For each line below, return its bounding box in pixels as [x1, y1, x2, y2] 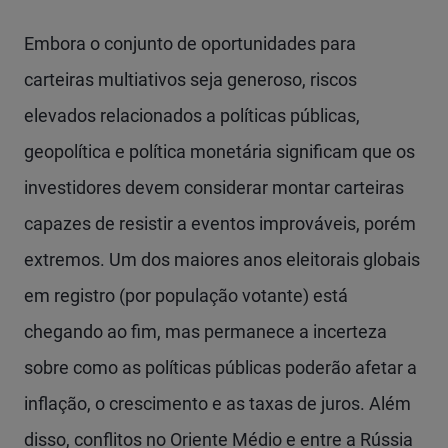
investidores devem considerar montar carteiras [24, 177, 404, 198]
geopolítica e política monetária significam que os [24, 141, 415, 162]
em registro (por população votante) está [24, 285, 348, 306]
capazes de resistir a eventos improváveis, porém [24, 213, 416, 234]
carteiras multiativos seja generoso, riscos [24, 69, 357, 90]
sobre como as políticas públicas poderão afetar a [24, 357, 417, 378]
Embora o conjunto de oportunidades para [24, 33, 356, 54]
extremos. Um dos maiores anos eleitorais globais [24, 249, 420, 270]
